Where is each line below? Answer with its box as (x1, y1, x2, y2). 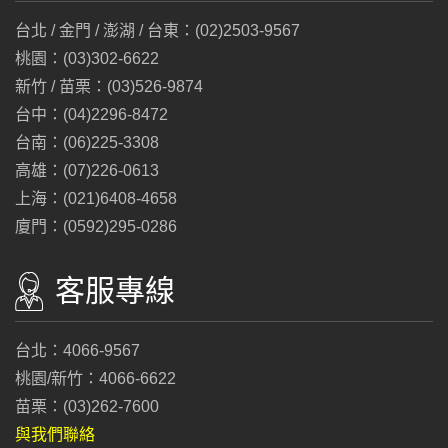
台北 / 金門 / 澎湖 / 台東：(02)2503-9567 (15, 22, 300, 39)
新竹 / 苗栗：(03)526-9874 (15, 78, 203, 95)
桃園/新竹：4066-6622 (15, 370, 176, 387)
